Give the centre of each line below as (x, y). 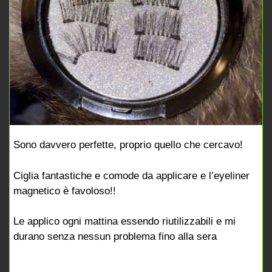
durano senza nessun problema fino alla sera (115, 236)
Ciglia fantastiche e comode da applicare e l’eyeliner (131, 175)
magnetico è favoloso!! (65, 191)
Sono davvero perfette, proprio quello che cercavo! (128, 145)
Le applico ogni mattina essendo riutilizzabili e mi (124, 221)
